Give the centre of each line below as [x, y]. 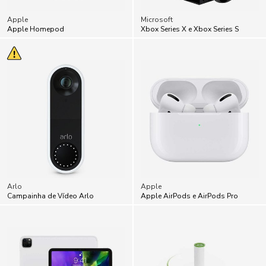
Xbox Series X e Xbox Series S [190, 29]
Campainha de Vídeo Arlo [50, 196]
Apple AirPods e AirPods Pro [189, 196]
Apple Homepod [36, 29]
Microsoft [157, 19]
